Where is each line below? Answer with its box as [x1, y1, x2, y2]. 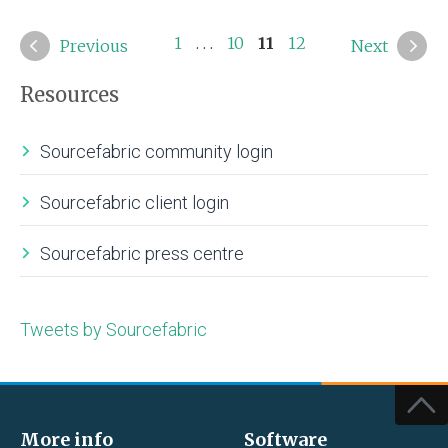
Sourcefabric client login [40, 191, 229, 213]
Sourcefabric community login [40, 140, 273, 162]
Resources [20, 81, 119, 107]
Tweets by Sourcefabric [20, 318, 207, 340]
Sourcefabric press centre [40, 242, 244, 264]
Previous [60, 35, 128, 56]
